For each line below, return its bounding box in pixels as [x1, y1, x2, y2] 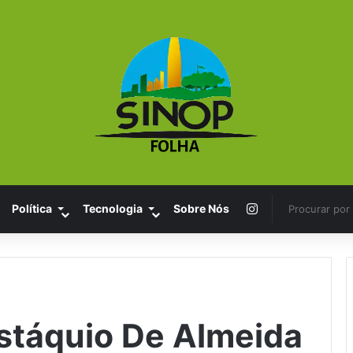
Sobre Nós [173, 201, 229, 215]
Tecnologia [82, 201, 143, 215]
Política [11, 201, 52, 215]
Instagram [256, 199, 316, 216]
